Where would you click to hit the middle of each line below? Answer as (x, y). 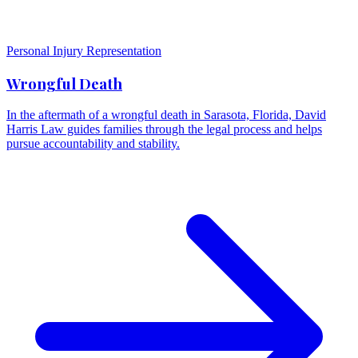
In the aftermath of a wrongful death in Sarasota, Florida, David (166, 115)
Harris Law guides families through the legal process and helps (164, 129)
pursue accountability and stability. (93, 144)
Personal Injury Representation (84, 50)
